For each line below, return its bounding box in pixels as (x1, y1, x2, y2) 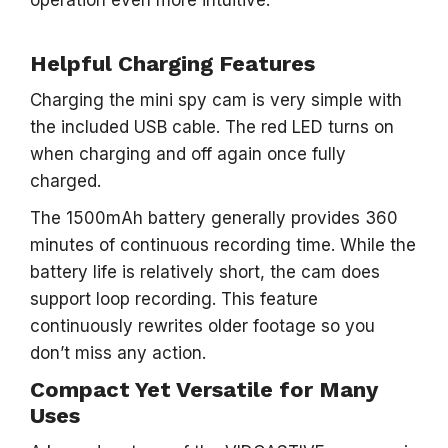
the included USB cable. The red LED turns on (30, 117, 394, 137)
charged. (30, 171, 101, 191)
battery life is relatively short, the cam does (30, 262, 380, 282)
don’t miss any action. (30, 343, 206, 363)
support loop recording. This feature (30, 289, 318, 309)
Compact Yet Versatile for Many (30, 377, 378, 402)
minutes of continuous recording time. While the (30, 235, 416, 255)
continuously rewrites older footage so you (30, 316, 375, 336)
